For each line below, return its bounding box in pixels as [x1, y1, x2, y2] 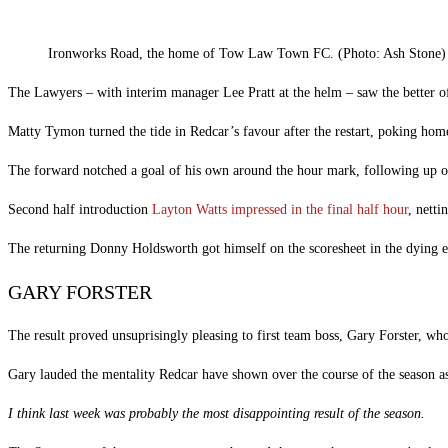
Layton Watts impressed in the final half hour [152, 202, 408, 218]
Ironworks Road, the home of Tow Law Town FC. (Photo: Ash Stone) [48, 46, 446, 62]
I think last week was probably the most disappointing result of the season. [8, 405, 425, 421]
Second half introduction [8, 202, 152, 218]
